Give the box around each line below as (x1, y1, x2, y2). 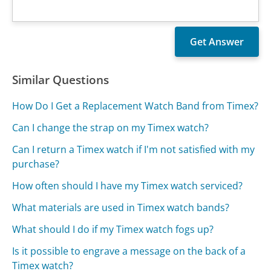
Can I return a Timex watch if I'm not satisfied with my (12, 143, 255, 157)
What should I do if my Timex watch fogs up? (12, 223, 214, 237)
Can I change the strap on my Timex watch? (12, 121, 209, 135)
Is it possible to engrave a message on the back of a (12, 244, 246, 258)
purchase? (12, 157, 60, 171)
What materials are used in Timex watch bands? (12, 201, 230, 215)
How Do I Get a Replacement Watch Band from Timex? (12, 99, 259, 113)
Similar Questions (12, 71, 109, 88)
